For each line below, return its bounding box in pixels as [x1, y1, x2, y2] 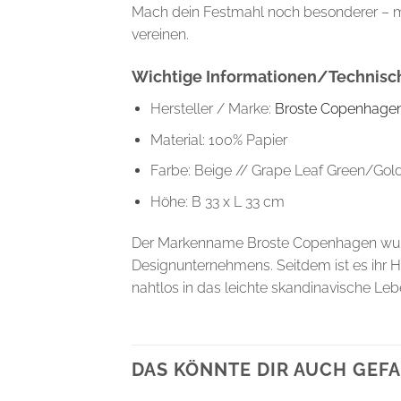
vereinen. [132, 26, 189, 44]
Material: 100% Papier [149, 131, 287, 149]
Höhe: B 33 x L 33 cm [149, 193, 285, 211]
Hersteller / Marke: [149, 100, 275, 118]
